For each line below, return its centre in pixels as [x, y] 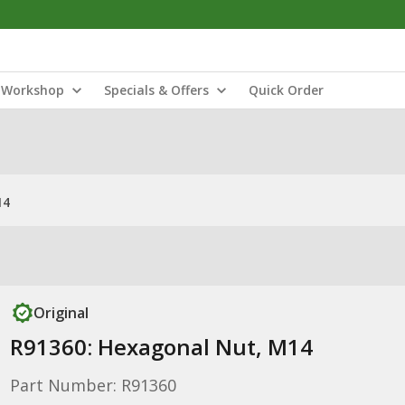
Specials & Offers [156, 90]
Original [61, 313]
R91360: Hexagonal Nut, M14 [161, 347]
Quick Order [286, 90]
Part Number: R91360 [93, 385]
